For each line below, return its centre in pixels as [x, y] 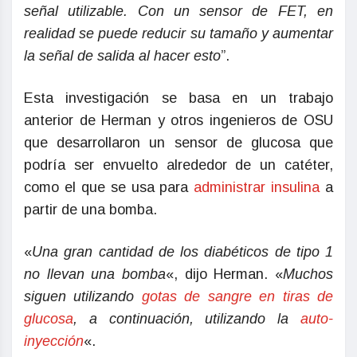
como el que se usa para [109, 188]
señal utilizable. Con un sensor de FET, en [178, 12]
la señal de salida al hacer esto [122, 56]
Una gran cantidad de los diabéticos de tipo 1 [182, 252]
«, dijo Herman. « [224, 275]
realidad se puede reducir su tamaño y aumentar [178, 34]
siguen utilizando [83, 297]
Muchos [308, 275]
